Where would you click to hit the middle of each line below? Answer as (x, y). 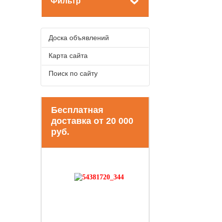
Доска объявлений (79, 38)
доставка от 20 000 (92, 121)
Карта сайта (68, 55)
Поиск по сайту (73, 73)
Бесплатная (77, 110)
